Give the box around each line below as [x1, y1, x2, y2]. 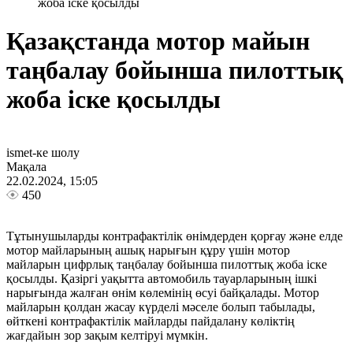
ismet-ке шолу [6, 145, 80, 159]
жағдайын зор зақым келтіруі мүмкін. [6, 328, 208, 342]
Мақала [6, 159, 46, 173]
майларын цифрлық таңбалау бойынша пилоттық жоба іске [6, 257, 327, 271]
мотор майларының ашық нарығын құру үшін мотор [6, 243, 290, 257]
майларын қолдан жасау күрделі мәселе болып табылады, [6, 299, 315, 314]
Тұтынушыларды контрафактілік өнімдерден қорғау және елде [6, 229, 343, 243]
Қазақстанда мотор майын [6, 27, 310, 56]
